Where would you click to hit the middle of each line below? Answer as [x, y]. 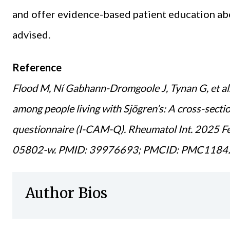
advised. [31, 35]
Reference [37, 68]
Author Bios [66, 193]
